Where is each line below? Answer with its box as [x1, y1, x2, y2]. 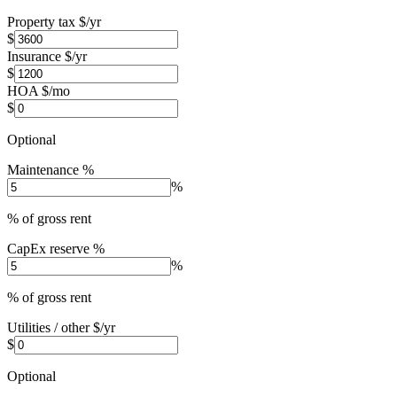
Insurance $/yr [7, 48, 87, 64]
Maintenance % [7, 161, 94, 177]
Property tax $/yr [7, 13, 101, 29]
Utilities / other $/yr [7, 319, 115, 335]
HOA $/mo [7, 82, 70, 98]
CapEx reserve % [7, 240, 105, 256]
